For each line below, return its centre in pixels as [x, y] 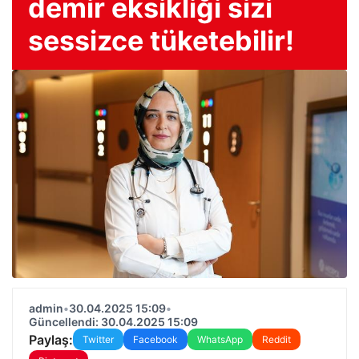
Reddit [276, 339]
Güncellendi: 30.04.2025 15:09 [113, 322]
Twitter [98, 339]
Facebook [155, 339]
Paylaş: [51, 339]
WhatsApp [220, 339]
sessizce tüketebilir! [161, 40]
